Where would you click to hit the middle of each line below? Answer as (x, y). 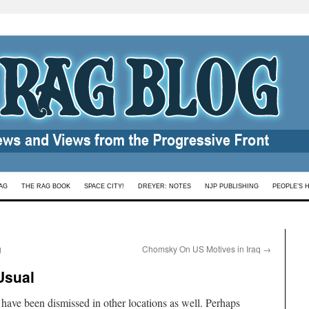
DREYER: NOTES (165, 186)
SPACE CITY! (104, 186)
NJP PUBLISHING (232, 186)
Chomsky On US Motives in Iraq (202, 249)
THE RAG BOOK (46, 186)
